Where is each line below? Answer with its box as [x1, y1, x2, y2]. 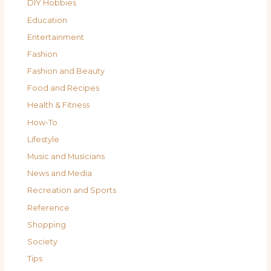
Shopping [27, 220, 67, 229]
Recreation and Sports [27, 186, 117, 195]
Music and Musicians [27, 152, 105, 162]
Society [27, 237, 58, 246]
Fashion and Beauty [27, 67, 105, 76]
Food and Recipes [27, 83, 100, 93]
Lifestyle [27, 134, 60, 144]
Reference [27, 203, 70, 212]
